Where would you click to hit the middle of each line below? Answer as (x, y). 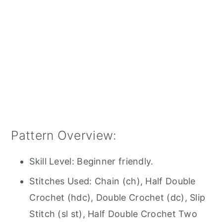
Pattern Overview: (64, 136)
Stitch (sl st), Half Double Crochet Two (113, 214)
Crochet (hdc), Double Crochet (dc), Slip (117, 198)
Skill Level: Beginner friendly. (91, 162)
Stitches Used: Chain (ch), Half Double (112, 181)
